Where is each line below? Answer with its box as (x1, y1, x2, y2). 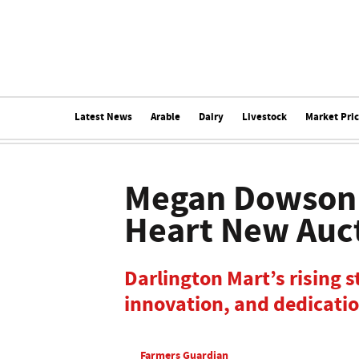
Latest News (74, 110, 132, 123)
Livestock (241, 110, 287, 123)
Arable (150, 110, 180, 123)
